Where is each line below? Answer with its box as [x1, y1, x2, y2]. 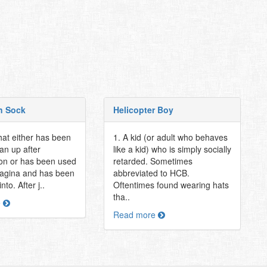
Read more [113, 209, 158, 221]
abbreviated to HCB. [113, 167, 190, 179]
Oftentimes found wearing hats [113, 179, 229, 191]
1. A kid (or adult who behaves [113, 131, 228, 143]
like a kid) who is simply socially [113, 143, 231, 155]
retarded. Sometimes [113, 155, 193, 167]
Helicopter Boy [113, 104, 173, 116]
